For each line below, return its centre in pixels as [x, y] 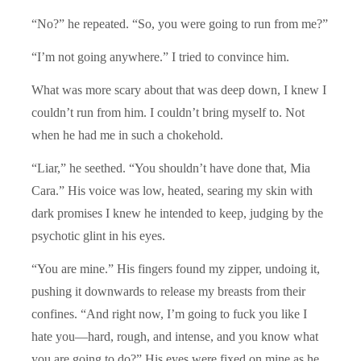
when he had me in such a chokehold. [127, 135]
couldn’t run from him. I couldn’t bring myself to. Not [168, 112]
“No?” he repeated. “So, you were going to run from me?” [180, 23]
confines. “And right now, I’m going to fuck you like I [169, 313]
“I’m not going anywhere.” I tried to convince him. [160, 56]
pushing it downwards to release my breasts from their [168, 291]
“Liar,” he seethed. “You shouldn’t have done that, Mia [171, 168]
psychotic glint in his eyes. [98, 235]
